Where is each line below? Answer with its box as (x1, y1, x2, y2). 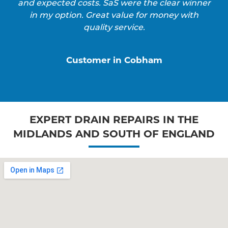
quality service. (83, 21, 145, 32)
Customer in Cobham (66, 54, 162, 66)
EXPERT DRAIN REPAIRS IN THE (30, 112, 198, 126)
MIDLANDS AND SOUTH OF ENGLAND (13, 126, 215, 140)
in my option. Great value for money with (30, 9, 198, 20)
